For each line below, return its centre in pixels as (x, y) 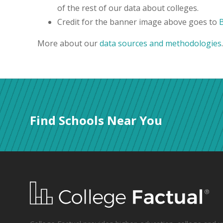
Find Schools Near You (96, 120)
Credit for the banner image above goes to (138, 22)
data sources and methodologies (161, 43)
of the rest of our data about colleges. (128, 8)
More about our (68, 43)
